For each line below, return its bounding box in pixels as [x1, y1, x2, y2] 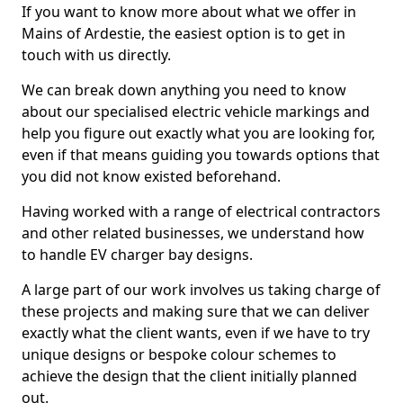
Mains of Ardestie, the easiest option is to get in [22, 23, 345, 43]
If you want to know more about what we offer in [22, 2, 356, 22]
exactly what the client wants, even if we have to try [22, 323, 370, 343]
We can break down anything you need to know [22, 80, 346, 100]
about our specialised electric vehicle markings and [22, 102, 370, 121]
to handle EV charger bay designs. [22, 245, 253, 264]
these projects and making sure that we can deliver [22, 301, 370, 321]
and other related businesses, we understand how [22, 223, 364, 243]
